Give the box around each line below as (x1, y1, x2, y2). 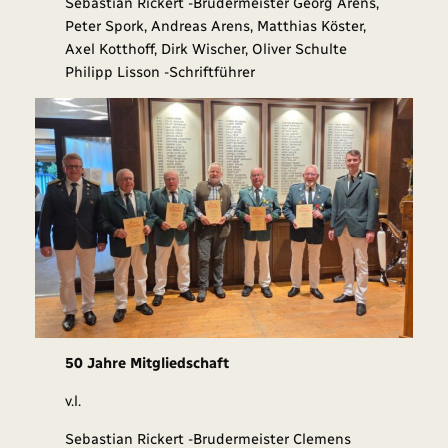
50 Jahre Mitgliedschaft (65, 354, 230, 373)
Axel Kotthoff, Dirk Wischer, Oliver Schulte (65, 39, 348, 58)
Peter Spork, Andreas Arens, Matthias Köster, (65, 16, 367, 35)
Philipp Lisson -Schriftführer (65, 62, 256, 81)
